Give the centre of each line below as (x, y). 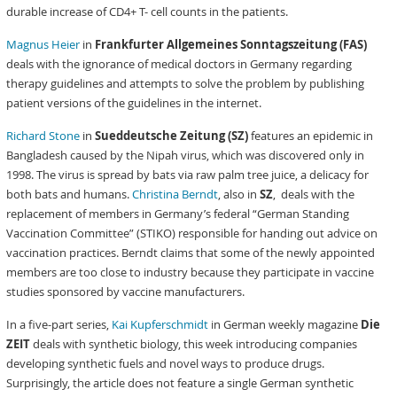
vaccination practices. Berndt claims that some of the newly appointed (191, 253)
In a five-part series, (59, 324)
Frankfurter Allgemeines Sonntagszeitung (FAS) (231, 44)
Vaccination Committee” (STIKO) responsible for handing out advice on (192, 233)
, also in (239, 194)
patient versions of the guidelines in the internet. (134, 103)
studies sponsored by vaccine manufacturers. (126, 292)
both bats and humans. (70, 194)
